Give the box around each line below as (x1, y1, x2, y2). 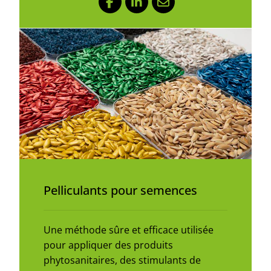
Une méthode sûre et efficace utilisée (44, 223, 214, 237)
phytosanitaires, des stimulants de (44, 253, 201, 267)
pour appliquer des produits (44, 238, 173, 252)
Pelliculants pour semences (44, 182, 197, 198)
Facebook (109, 1, 153, 15)
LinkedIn (135, 1, 175, 15)
